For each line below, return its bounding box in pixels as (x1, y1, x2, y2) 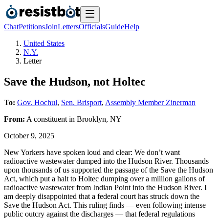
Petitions (19, 22, 45, 31)
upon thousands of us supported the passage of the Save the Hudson (4, 165, 213, 174)
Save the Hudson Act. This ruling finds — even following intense (4, 200, 206, 209)
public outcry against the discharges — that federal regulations (4, 209, 195, 218)
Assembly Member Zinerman (105, 98, 196, 107)
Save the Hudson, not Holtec (4, 75, 146, 88)
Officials (79, 22, 105, 31)
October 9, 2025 (4, 131, 54, 140)
